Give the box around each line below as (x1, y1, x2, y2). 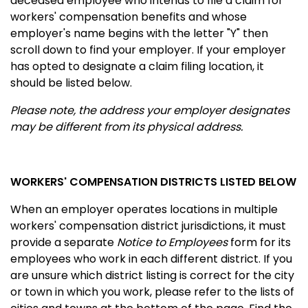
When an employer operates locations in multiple (10, 201, 278, 217)
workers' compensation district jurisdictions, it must (10, 217, 286, 234)
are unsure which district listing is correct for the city (10, 267, 294, 283)
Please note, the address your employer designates (10, 102, 289, 118)
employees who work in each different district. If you (10, 250, 263, 267)
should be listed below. (10, 74, 132, 91)
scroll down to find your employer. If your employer (10, 41, 286, 58)
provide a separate (10, 234, 117, 250)
